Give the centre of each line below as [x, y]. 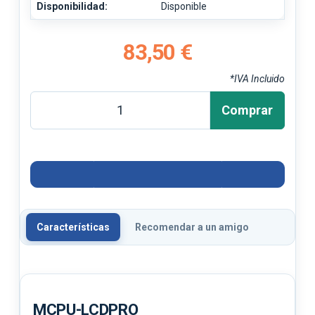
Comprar [247, 110]
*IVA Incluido [257, 78]
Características [73, 227]
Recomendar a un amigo [192, 227]
